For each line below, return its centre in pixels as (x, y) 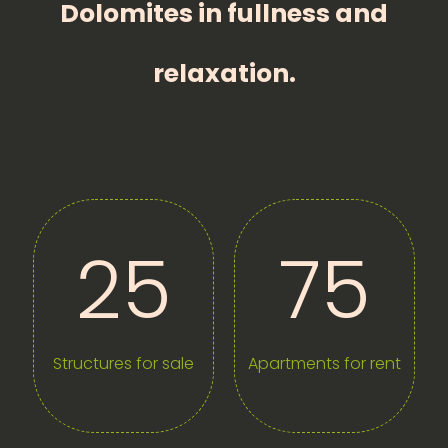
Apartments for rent (324, 363)
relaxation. (224, 73)
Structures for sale (123, 363)
